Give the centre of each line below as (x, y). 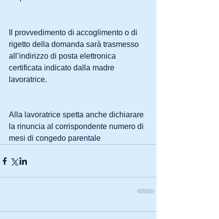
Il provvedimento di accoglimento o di (74, 33)
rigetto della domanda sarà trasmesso (75, 44)
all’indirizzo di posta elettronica (63, 56)
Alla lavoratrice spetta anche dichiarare (77, 115)
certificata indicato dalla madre (63, 68)
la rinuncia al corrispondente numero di (77, 127)
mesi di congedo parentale (55, 138)
